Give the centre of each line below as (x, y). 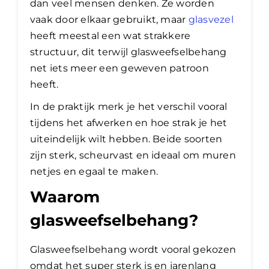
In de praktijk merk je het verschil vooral (129, 106)
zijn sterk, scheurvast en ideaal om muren (133, 155)
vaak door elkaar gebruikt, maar (109, 19)
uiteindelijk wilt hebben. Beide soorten (126, 139)
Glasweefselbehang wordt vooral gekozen (133, 249)
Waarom (65, 197)
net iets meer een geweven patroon (119, 68)
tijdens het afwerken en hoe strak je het (129, 122)
